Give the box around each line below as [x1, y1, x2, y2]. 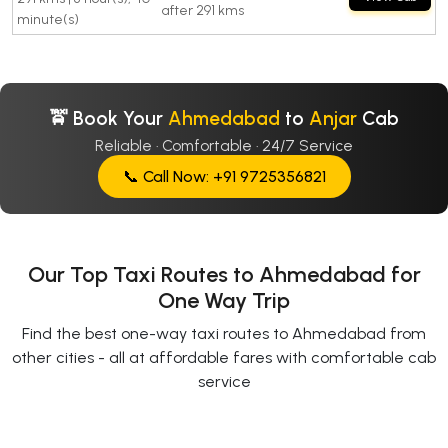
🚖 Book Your [49, 107, 168, 131]
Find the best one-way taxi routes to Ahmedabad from [22, 324, 426, 344]
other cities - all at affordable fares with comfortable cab [12, 348, 436, 368]
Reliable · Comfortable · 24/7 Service [95, 137, 353, 156]
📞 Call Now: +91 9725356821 [122, 167, 326, 187]
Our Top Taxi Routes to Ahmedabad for [27, 261, 421, 289]
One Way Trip [158, 287, 290, 315]
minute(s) [17, 11, 79, 29]
